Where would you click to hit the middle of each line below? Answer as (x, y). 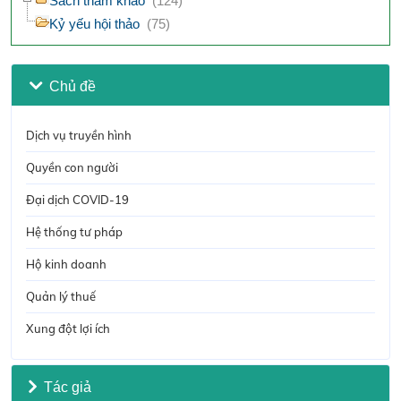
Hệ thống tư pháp (74, 232)
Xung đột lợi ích (68, 329)
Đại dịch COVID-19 (77, 200)
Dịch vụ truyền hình (79, 136)
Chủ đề (72, 86)
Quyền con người (72, 168)
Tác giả (67, 387)
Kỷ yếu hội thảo (94, 24)
